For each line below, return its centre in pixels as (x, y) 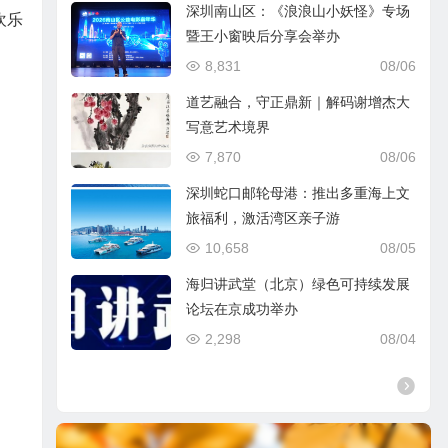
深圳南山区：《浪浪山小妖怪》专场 (298, 11)
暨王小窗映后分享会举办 (263, 36)
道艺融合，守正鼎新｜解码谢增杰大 (298, 102)
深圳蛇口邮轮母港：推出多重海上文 (298, 193)
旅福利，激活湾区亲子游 (263, 218)
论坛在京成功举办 (242, 309)
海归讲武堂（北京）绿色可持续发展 (298, 284)
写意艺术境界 (228, 127)
